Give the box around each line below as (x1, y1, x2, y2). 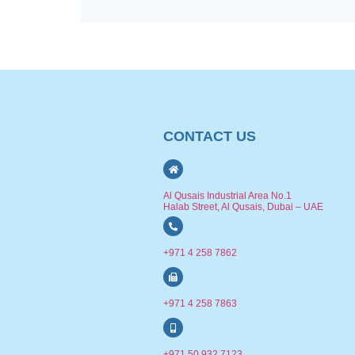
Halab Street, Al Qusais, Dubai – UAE (163, 201, 323, 213)
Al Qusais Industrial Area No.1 (163, 190, 292, 202)
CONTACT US (163, 128, 256, 145)
